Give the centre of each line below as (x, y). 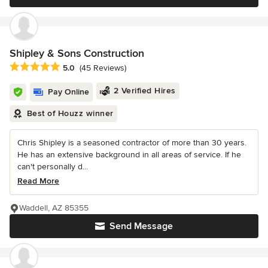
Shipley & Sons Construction (77, 53)
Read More (38, 181)
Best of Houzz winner (70, 113)
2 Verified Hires (144, 90)
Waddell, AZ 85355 (54, 208)
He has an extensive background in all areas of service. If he (129, 154)
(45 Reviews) (103, 68)
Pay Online (68, 92)
